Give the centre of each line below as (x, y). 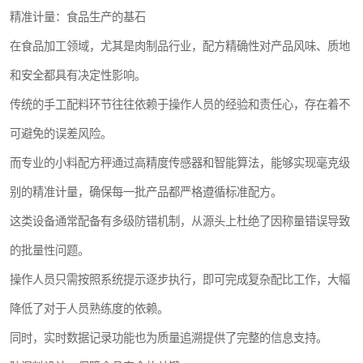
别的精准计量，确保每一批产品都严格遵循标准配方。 (146, 192)
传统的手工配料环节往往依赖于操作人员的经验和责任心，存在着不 (180, 105)
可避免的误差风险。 (61, 134)
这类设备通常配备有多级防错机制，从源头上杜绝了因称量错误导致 (180, 222)
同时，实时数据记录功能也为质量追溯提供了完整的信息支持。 (169, 338)
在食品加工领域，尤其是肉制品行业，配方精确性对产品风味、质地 (180, 47)
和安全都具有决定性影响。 (78, 76)
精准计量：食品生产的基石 (78, 17)
